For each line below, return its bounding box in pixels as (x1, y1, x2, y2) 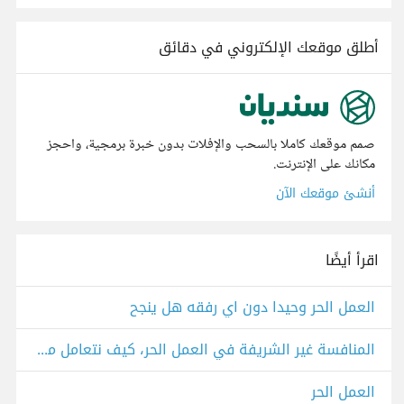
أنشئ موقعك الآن (276, 181, 375, 207)
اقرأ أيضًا (326, 246, 379, 275)
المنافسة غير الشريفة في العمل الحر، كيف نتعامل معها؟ (37, 335, 48, 364)
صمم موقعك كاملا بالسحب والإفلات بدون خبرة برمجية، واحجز (47, 133, 375, 158)
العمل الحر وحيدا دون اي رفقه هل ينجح (130, 293, 375, 322)
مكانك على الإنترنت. (273, 152, 375, 178)
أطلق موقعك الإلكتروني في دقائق (159, 33, 379, 61)
